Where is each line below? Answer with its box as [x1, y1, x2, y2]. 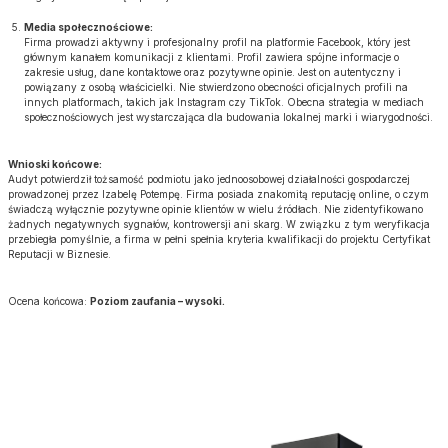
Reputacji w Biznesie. [8, 248, 111, 261]
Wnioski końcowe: [8, 158, 102, 171]
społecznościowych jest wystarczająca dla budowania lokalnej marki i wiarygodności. [24, 111, 433, 124]
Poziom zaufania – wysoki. [90, 295, 225, 308]
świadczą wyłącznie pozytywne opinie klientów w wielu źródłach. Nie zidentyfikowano [8, 203, 423, 216]
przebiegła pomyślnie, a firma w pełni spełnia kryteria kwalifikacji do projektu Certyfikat [8, 233, 430, 246]
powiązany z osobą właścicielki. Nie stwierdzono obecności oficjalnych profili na [24, 81, 408, 94]
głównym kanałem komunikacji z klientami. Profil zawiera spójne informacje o [24, 51, 399, 64]
